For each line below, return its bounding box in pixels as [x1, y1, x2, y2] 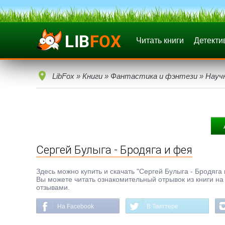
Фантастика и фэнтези [110, 72, 197, 80]
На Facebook [57, 203, 94, 210]
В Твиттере [147, 203, 178, 210]
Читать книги [136, 36, 184, 45]
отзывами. [36, 183, 70, 191]
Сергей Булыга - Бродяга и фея [36, 144, 192, 156]
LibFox [52, 72, 74, 80]
